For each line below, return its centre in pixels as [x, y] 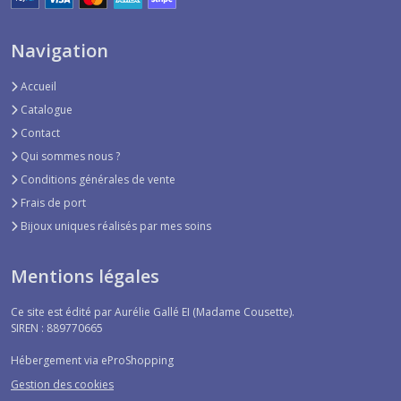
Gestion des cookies [62, 385]
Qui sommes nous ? [69, 156]
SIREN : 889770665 [57, 328]
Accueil [37, 86]
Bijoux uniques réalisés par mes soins [115, 226]
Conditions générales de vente [97, 179]
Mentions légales [85, 276]
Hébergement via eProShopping [92, 360]
